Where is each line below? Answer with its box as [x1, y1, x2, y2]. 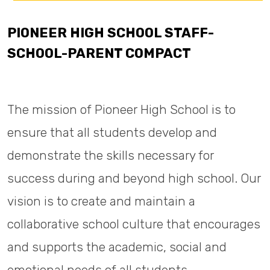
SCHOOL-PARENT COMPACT [7, 45, 191, 61]
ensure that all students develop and [7, 125, 217, 140]
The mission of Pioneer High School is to [7, 102, 236, 117]
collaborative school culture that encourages [7, 217, 260, 231]
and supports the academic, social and [7, 240, 227, 254]
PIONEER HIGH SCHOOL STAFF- [7, 25, 214, 41]
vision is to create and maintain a [7, 194, 195, 209]
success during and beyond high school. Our [7, 171, 261, 186]
